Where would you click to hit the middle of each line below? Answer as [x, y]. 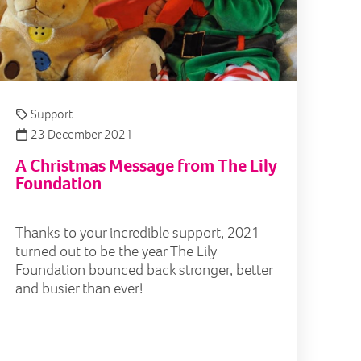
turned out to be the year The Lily [116, 251]
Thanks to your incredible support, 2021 [137, 233]
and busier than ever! [79, 288]
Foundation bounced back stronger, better [144, 270]
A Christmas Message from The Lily [146, 166]
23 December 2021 [81, 135]
